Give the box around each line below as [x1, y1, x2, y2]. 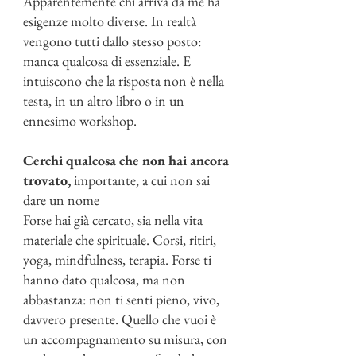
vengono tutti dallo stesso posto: [23, 32, 201, 50]
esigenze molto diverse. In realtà [23, 12, 196, 30]
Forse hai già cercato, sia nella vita [23, 211, 203, 229]
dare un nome [23, 191, 99, 209]
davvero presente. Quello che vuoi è [23, 310, 216, 328]
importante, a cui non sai [74, 171, 210, 189]
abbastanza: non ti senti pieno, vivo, [23, 290, 219, 308]
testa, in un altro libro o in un [23, 91, 184, 110]
